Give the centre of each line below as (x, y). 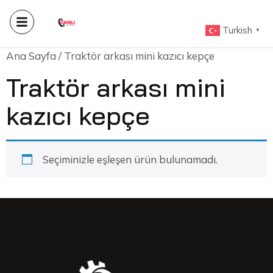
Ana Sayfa (31, 56)
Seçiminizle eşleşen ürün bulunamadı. (130, 159)
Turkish (237, 30)
